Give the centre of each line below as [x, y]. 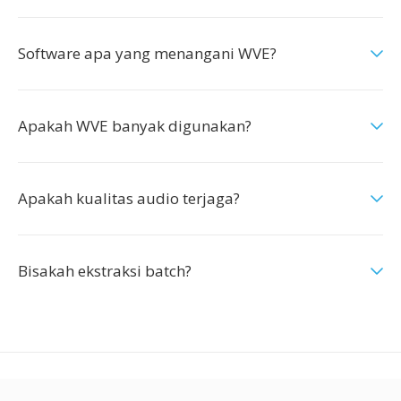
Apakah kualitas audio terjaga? [129, 198]
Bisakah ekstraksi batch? [105, 271]
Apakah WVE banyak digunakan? [135, 126]
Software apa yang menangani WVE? [147, 53]
